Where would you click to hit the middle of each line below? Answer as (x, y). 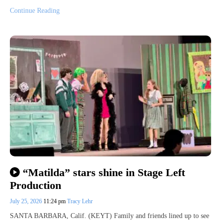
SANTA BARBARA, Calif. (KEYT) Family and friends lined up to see (110, 216)
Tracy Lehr (80, 202)
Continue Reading (35, 10)
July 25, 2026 (27, 202)
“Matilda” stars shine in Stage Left (104, 172)
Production (36, 185)
